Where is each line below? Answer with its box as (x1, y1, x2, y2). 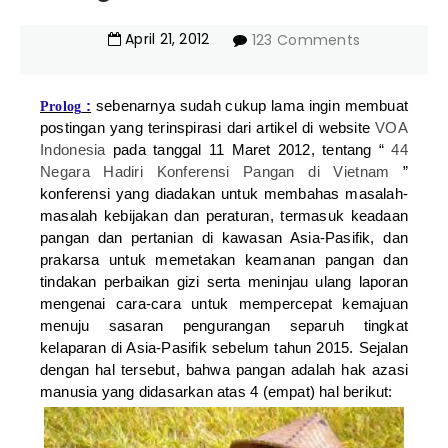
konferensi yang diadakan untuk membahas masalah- (40, 185, 408, 203)
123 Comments (251, 30, 361, 51)
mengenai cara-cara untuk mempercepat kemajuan (40, 295, 408, 313)
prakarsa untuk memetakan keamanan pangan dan (40, 251, 408, 269)
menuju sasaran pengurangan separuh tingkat (40, 317, 408, 335)
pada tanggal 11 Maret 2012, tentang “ (105, 141, 392, 159)
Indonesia (40, 141, 106, 159)
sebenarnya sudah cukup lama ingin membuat (91, 97, 408, 115)
